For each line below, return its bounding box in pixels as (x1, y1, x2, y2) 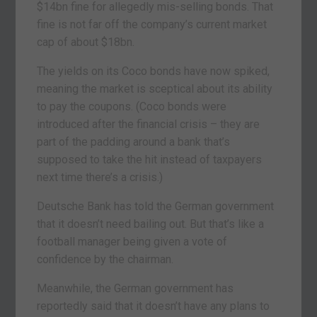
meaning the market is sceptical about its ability (37, 81, 273, 96)
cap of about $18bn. (37, 35, 135, 49)
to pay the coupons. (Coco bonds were (37, 99, 227, 113)
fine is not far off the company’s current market (37, 17, 267, 31)
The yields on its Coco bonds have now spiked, (37, 64, 270, 78)
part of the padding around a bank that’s (37, 134, 231, 149)
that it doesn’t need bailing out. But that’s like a (37, 217, 265, 231)
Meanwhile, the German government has (37, 281, 234, 295)
